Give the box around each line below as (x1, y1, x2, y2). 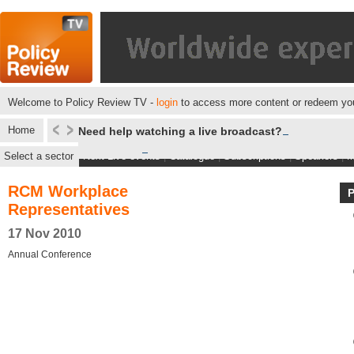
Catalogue (169, 150, 215, 162)
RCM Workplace (8, 183, 128, 200)
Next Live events (83, 150, 160, 162)
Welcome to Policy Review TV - (8, 96, 156, 108)
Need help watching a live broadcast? (78, 125, 282, 137)
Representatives (8, 201, 130, 218)
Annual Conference (8, 249, 92, 260)
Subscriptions (224, 150, 286, 162)
